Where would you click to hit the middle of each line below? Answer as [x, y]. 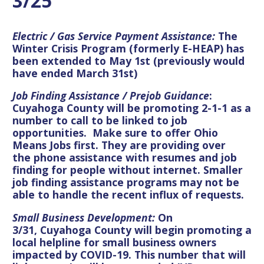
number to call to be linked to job [100, 121]
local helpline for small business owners [114, 242]
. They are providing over [161, 145]
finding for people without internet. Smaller [128, 170]
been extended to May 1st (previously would [128, 60]
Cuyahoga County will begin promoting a [146, 230]
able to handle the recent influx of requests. [128, 195]
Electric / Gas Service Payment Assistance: [115, 36]
